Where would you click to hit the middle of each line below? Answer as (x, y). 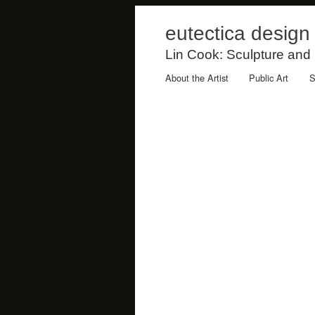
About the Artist (197, 78)
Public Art (269, 78)
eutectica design (238, 33)
